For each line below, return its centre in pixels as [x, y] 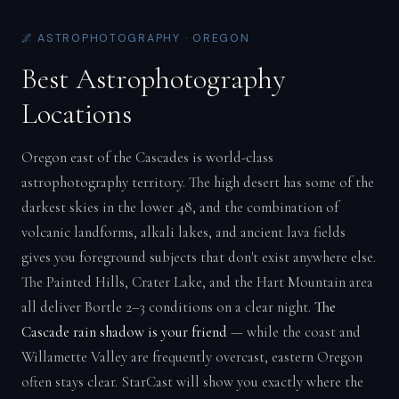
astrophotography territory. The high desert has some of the [197, 182]
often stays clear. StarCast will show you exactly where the [192, 382]
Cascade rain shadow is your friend [124, 332]
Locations [76, 113]
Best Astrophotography [153, 78]
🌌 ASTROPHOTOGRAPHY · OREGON [135, 38]
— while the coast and [293, 332]
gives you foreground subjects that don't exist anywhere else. [198, 257]
